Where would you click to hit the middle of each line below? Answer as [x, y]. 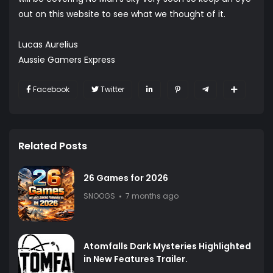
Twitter [112, 90]
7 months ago [152, 196]
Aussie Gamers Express [67, 60]
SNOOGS [99, 196]
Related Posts [53, 146]
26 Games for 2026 [126, 178]
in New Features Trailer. [136, 259]
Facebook [51, 90]
